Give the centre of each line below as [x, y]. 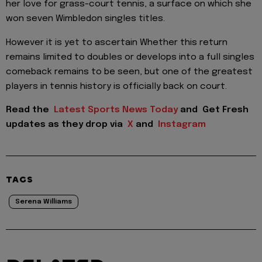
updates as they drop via [67, 125]
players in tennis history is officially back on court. [116, 86]
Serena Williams [44, 202]
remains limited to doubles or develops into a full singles [130, 57]
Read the [30, 110]
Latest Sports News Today [117, 110]
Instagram [182, 125]
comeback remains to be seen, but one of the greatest [129, 72]
